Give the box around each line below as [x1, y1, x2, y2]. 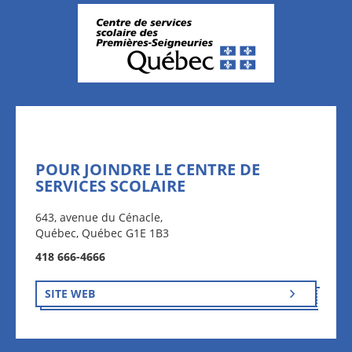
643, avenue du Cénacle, [35, 210, 163, 225]
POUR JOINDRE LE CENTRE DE [35, 159, 260, 180]
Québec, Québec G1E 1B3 [35, 225, 169, 240]
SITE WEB [45, 286, 95, 301]
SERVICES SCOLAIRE [35, 175, 185, 196]
